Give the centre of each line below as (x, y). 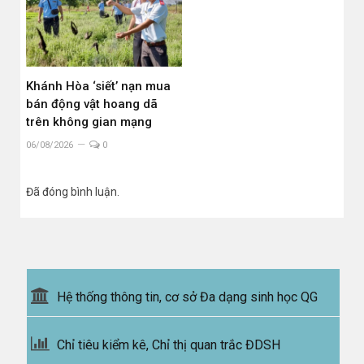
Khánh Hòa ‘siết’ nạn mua (98, 86)
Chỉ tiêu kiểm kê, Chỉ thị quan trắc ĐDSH (169, 344)
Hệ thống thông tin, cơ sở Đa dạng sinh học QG (187, 297)
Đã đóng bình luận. (73, 191)
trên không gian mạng (89, 121)
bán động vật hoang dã (92, 104)
